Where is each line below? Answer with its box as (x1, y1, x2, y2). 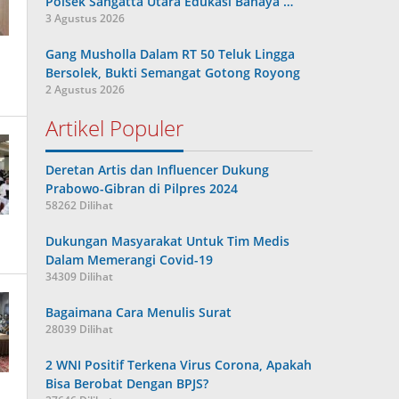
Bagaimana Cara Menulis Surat (45, 304, 232, 321)
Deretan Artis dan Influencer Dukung (45, 161, 270, 178)
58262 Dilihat (45, 198, 114, 213)
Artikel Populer (45, 113, 184, 142)
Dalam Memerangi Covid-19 (45, 251, 214, 268)
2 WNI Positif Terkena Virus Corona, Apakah (45, 356, 313, 373)
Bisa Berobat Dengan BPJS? (45, 375, 209, 392)
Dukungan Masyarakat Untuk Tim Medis (45, 232, 290, 249)
